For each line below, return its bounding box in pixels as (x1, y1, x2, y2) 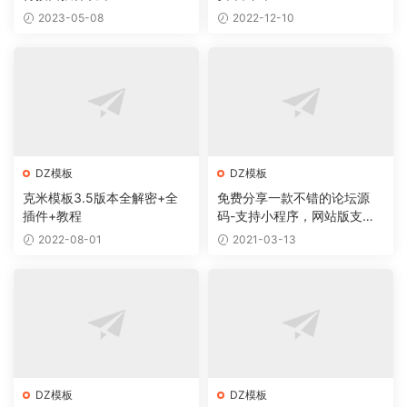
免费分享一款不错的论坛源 (217, 190, 370, 206)
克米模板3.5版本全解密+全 (23, 190, 178, 206)
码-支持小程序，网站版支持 (217, 208, 375, 224)
